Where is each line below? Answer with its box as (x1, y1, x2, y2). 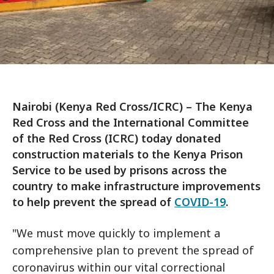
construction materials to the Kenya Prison (12, 147, 243, 161)
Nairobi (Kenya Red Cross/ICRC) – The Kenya (12, 99, 253, 114)
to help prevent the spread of (12, 194, 174, 209)
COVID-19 (174, 194, 226, 209)
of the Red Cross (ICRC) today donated (12, 131, 221, 146)
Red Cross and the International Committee (12, 115, 249, 130)
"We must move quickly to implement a (12, 226, 220, 240)
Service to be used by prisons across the (12, 163, 227, 177)
